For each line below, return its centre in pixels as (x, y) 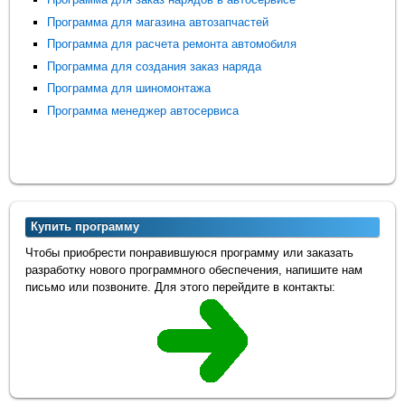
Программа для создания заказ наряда (155, 66)
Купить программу (85, 227)
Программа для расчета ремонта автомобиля (172, 44)
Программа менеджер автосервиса (143, 110)
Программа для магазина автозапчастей (158, 22)
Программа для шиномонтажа (129, 89)
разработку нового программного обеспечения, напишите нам (194, 270)
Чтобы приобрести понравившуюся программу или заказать (190, 253)
